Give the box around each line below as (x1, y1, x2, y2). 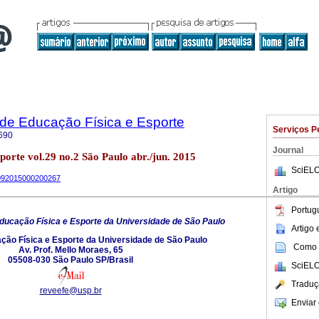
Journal (273, 145, 303, 155)
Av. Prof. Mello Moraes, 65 (18, 244, 123, 255)
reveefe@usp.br (39, 285, 102, 296)
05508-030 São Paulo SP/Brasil (8, 254, 133, 265)
